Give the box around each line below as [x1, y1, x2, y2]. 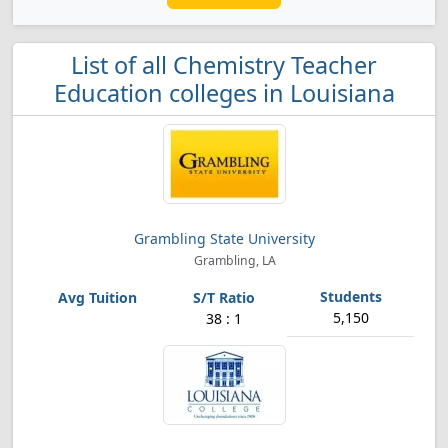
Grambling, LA [191, 252, 277, 269]
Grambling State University [133, 229, 315, 248]
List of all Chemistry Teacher [71, 49, 377, 81]
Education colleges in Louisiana [53, 77, 395, 109]
